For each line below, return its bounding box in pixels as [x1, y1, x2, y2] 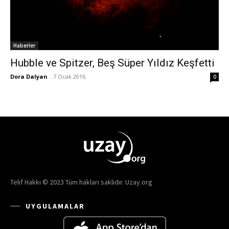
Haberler [13, 42, 35, 50]
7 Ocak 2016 [53, 73, 85, 81]
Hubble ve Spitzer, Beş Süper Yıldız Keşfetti [10, 57, 215, 70]
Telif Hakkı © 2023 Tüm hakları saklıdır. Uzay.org [10, 177, 152, 187]
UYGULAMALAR [26, 201, 85, 211]
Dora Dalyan [10, 73, 48, 81]
